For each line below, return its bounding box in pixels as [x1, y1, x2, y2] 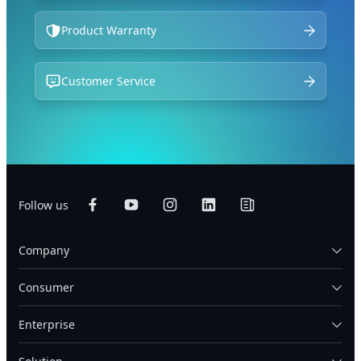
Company [19, 243, 69, 259]
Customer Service [61, 73, 156, 89]
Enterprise [19, 317, 75, 333]
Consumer [19, 280, 74, 296]
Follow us [19, 197, 68, 213]
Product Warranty [61, 23, 157, 39]
